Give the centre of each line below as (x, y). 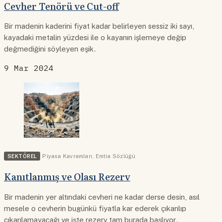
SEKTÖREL (22, 156)
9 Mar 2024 (29, 68)
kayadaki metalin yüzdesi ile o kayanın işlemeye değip (95, 38)
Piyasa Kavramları (67, 156)
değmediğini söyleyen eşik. (50, 49)
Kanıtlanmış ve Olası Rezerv (67, 176)
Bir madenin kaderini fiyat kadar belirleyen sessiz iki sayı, (99, 26)
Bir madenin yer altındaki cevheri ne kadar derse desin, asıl (102, 197)
